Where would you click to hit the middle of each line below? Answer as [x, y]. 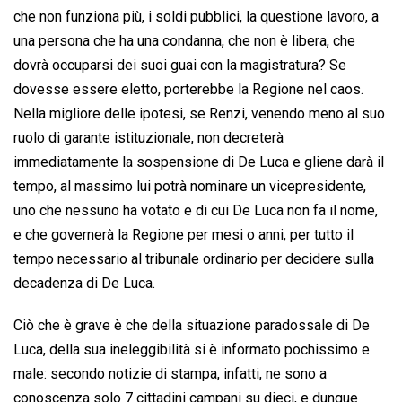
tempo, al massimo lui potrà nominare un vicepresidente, [190, 187]
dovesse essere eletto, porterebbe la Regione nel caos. [188, 90]
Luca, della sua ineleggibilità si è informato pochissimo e [192, 350]
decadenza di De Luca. [84, 284]
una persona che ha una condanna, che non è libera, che [184, 41]
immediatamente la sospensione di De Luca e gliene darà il [199, 162]
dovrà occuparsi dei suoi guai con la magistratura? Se [180, 66]
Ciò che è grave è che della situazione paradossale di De [192, 326]
